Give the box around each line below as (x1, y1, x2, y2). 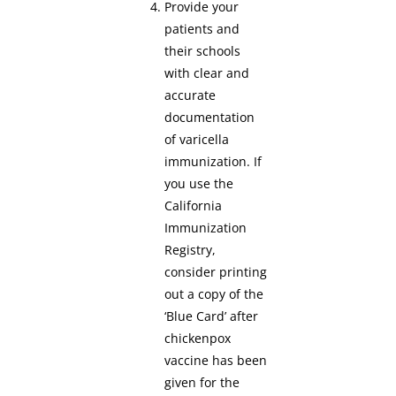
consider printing (164, 263, 268, 281)
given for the (164, 374, 240, 392)
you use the (164, 175, 234, 193)
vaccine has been (164, 352, 268, 369)
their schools (164, 42, 241, 60)
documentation (164, 109, 255, 126)
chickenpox (164, 330, 232, 347)
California (164, 197, 223, 215)
